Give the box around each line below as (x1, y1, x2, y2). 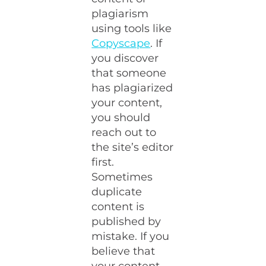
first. (91, 156, 115, 169)
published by (91, 215, 161, 228)
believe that (91, 245, 156, 258)
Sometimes (91, 170, 153, 183)
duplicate (91, 185, 142, 198)
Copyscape (91, 37, 151, 50)
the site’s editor (91, 141, 174, 154)
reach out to (91, 126, 157, 139)
